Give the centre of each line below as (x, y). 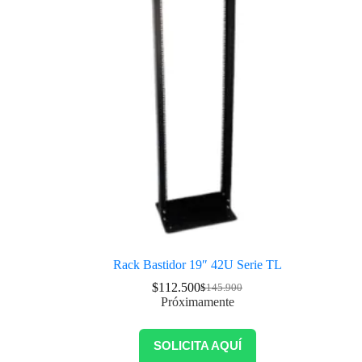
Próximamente (197, 302)
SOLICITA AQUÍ (197, 345)
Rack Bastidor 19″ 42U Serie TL (197, 265)
